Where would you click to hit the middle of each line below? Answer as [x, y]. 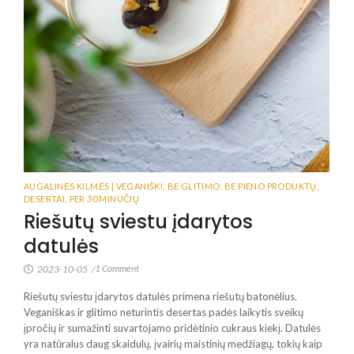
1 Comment [117, 268]
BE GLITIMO [194, 186]
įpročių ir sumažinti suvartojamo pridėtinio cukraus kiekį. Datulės [172, 328]
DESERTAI [45, 198]
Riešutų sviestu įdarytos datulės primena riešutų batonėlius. [160, 296]
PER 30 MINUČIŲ [104, 198]
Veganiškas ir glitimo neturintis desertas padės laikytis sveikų [164, 312]
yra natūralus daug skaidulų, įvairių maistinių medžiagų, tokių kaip [173, 343]
